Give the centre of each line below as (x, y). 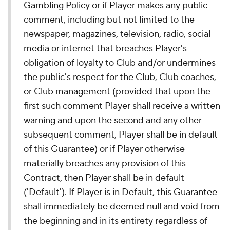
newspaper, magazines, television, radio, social (117, 34)
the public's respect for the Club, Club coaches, (120, 77)
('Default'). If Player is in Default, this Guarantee (120, 192)
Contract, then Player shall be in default (104, 178)
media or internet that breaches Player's (105, 49)
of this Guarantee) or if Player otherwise (104, 149)
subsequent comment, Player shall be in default (121, 135)
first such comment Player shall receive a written (122, 106)
